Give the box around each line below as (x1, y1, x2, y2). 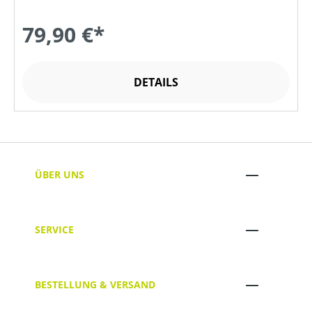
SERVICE (35, 223, 74, 237)
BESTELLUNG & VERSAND (35, 278, 155, 292)
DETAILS (134, 74, 178, 90)
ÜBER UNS (35, 168, 84, 182)
